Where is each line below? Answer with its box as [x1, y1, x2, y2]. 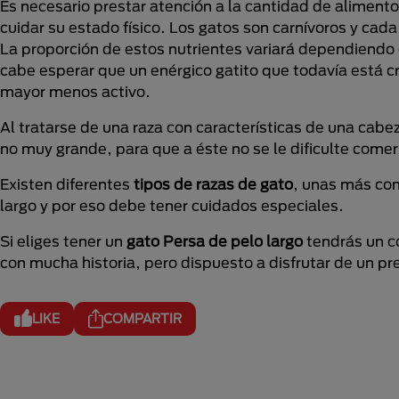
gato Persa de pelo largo [126, 232, 306, 250]
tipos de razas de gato [134, 175, 293, 193]
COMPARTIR [103, 311, 182, 327]
